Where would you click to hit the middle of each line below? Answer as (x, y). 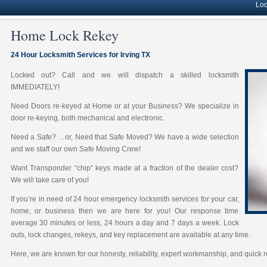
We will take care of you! (49, 180)
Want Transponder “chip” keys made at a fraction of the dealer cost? (125, 168)
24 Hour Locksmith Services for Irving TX (80, 55)
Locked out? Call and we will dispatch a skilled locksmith (125, 75)
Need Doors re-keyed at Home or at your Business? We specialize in (125, 106)
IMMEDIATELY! (35, 87)
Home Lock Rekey (64, 35)
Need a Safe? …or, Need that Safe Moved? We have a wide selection (125, 137)
